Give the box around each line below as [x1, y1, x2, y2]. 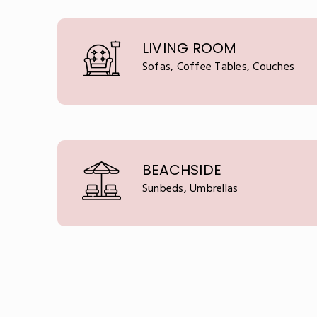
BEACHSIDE [142, 160, 221, 180]
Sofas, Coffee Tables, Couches [142, 58, 294, 76]
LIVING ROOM [142, 38, 237, 58]
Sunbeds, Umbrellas [142, 180, 238, 198]
